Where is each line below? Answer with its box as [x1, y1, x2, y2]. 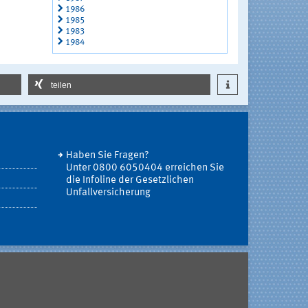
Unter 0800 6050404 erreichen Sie [65, 163, 224, 173]
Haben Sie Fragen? [65, 151, 149, 161]
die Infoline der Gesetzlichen [65, 175, 194, 186]
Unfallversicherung [65, 188, 151, 198]
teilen [51, 80, 71, 90]
